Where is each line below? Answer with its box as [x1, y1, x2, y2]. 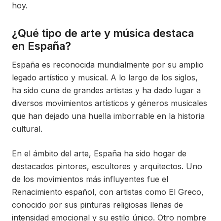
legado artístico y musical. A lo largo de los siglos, [12, 73, 198, 82]
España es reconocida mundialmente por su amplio [12, 60, 204, 70]
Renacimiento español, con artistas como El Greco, [12, 187, 204, 197]
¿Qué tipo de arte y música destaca [12, 27, 194, 39]
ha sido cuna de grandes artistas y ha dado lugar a [12, 85, 201, 95]
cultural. [12, 124, 42, 134]
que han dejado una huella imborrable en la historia [12, 111, 205, 121]
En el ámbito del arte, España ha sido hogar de [12, 148, 186, 158]
